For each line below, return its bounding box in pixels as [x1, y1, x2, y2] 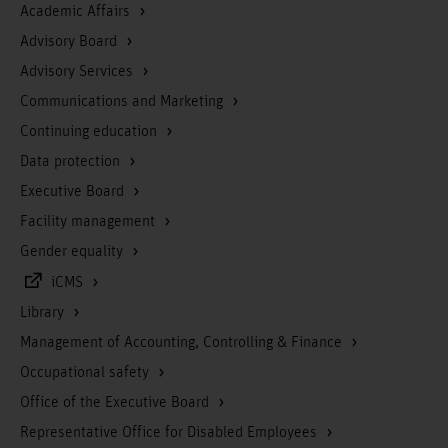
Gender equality [20, 243, 127, 261]
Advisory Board [20, 33, 121, 51]
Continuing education [20, 123, 161, 141]
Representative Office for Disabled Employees [20, 424, 321, 442]
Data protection [20, 153, 124, 171]
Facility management [20, 213, 159, 231]
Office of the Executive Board [20, 394, 213, 412]
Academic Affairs [20, 3, 134, 21]
